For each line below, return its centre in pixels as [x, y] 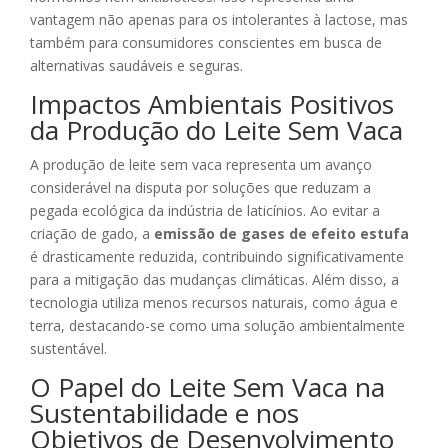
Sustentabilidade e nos [164, 413]
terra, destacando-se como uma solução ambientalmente [217, 326]
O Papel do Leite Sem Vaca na [207, 387]
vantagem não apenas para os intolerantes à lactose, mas [219, 20]
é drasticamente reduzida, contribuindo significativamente [217, 257]
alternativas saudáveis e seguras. [136, 66]
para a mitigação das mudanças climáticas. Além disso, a [214, 280]
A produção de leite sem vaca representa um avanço [201, 165]
